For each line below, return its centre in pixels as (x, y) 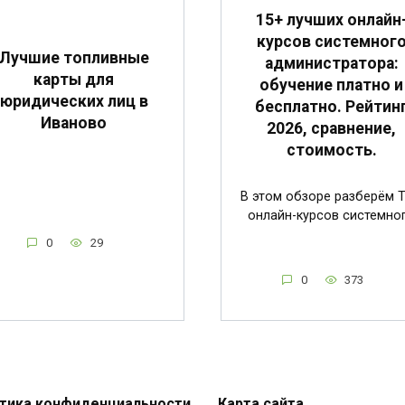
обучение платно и (331, 85)
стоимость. (331, 151)
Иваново (74, 122)
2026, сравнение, (331, 129)
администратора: (331, 64)
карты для (74, 79)
